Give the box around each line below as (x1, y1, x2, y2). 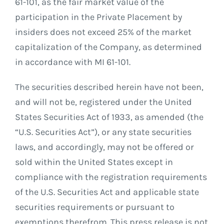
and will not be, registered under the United (14, 96, 192, 108)
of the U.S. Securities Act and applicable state (14, 186, 199, 198)
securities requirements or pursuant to (14, 201, 174, 213)
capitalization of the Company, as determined (14, 41, 202, 53)
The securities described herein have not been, (14, 81, 203, 93)
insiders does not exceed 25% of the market (14, 26, 191, 38)
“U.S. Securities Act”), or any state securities (14, 126, 191, 138)
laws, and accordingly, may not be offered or (14, 141, 194, 153)
